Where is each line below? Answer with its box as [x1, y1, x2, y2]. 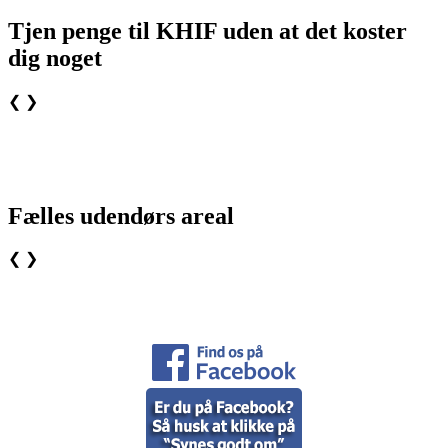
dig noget [8, 44, 102, 71]
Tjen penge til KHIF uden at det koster [8, 17, 407, 44]
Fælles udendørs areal [8, 202, 234, 229]
